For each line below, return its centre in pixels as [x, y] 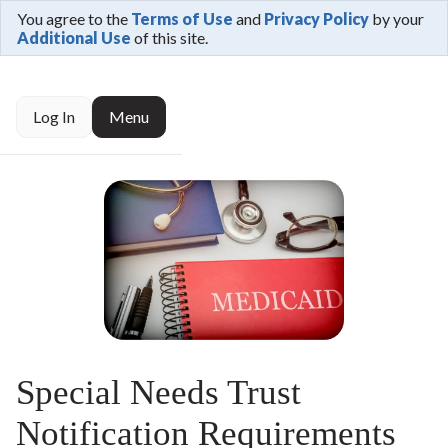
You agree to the [74, 18]
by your [396, 18]
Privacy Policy [316, 18]
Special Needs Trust [158, 392]
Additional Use [74, 37]
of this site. [169, 37]
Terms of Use [182, 18]
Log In [54, 117]
